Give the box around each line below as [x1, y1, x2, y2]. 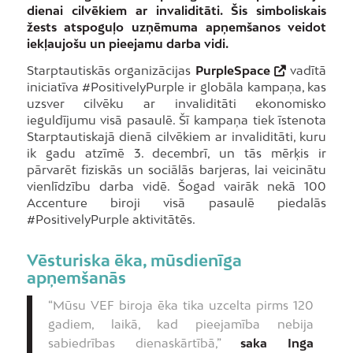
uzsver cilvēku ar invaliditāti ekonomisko [26, 95, 327, 110]
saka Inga [240, 336, 314, 351]
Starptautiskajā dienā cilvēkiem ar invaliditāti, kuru [26, 128, 327, 143]
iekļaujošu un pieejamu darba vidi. [26, 35, 229, 50]
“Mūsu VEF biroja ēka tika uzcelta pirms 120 [47, 298, 314, 313]
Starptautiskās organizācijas [26, 62, 195, 77]
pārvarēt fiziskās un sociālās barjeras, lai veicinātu [26, 162, 327, 176]
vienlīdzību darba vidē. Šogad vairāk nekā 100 [26, 178, 327, 193]
